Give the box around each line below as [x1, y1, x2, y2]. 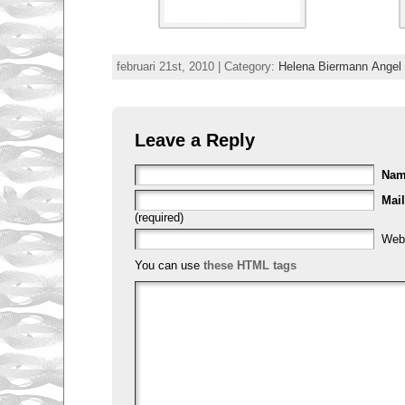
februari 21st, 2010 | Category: [116, 59, 278, 73]
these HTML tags [202, 258, 297, 272]
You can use [134, 258, 203, 272]
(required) [134, 210, 184, 224]
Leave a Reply [134, 128, 255, 150]
